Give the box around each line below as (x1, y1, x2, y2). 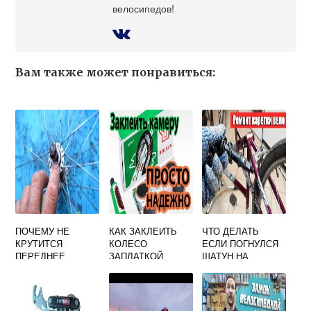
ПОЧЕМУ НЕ (15, 224, 70, 238)
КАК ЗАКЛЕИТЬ (108, 224, 177, 238)
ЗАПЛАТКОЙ (108, 249, 163, 263)
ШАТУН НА (202, 249, 249, 263)
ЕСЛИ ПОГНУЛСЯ (202, 237, 279, 251)
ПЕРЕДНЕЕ (15, 249, 66, 263)
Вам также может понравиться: (15, 65, 216, 80)
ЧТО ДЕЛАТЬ (202, 224, 260, 238)
